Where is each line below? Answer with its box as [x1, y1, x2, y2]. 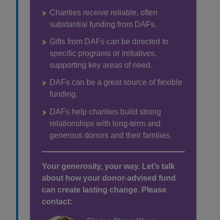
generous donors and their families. [50, 131, 172, 139]
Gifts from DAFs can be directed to [50, 37, 168, 46]
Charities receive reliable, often [50, 8, 158, 17]
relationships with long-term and [50, 119, 161, 128]
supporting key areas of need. [50, 61, 152, 70]
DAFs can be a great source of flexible [50, 78, 182, 87]
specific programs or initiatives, [50, 49, 157, 58]
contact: [42, 197, 72, 206]
